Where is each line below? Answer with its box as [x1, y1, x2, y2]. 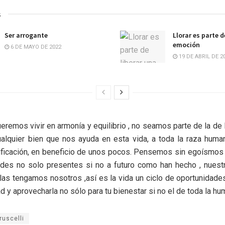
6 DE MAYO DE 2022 [9, 43, 61, 50]
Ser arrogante [5, 30, 48, 40]
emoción [173, 40, 200, 49]
